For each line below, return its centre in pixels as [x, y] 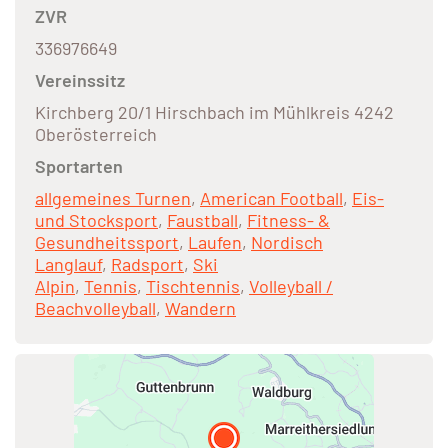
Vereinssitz [80, 80]
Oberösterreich [96, 134]
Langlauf [68, 264]
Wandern [200, 308]
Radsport [147, 264]
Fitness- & [288, 220]
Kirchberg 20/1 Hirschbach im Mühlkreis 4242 [214, 112]
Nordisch [287, 242]
